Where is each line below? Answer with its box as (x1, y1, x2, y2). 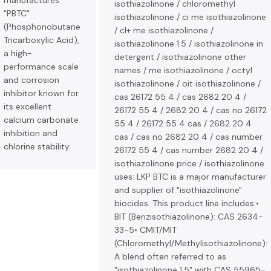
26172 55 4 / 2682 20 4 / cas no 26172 (114, 105, 267, 116)
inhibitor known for (4, 88, 79, 99)
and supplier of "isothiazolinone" (114, 184, 242, 195)
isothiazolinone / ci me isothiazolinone (114, 11, 266, 22)
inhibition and (4, 128, 57, 139)
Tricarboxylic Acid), (4, 34, 79, 45)
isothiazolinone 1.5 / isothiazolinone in (114, 38, 263, 49)
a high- (4, 48, 32, 59)
